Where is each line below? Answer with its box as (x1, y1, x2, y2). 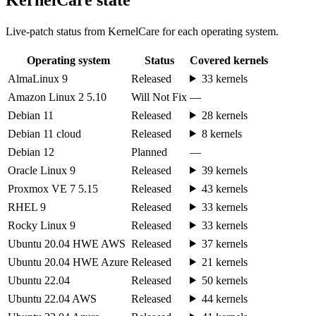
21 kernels (201, 255, 248, 268)
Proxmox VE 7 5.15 (8, 182, 98, 195)
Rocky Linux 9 (8, 219, 75, 231)
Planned (131, 145, 167, 158)
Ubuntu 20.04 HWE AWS (8, 237, 126, 250)
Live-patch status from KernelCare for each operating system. (6, 25, 279, 37)
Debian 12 (8, 145, 54, 158)
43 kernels (201, 182, 248, 195)
